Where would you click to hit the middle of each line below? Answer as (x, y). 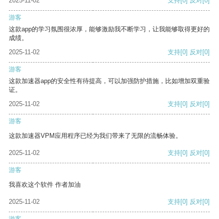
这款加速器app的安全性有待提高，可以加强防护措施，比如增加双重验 (109, 81)
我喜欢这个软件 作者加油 (45, 185)
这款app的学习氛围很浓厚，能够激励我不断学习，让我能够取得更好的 (109, 29)
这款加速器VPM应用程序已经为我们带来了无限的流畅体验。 (95, 136)
